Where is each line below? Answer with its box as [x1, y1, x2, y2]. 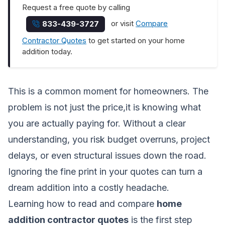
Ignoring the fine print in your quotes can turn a [8, 166, 202, 177]
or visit [109, 19, 136, 29]
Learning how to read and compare [8, 198, 157, 209]
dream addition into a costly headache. [8, 182, 169, 193]
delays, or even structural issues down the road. [8, 150, 206, 161]
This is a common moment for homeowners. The [8, 85, 208, 96]
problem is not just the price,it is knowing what [8, 101, 201, 113]
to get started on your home [86, 35, 185, 45]
